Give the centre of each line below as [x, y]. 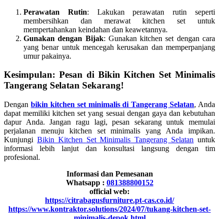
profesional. [22, 157]
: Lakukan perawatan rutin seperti [151, 12]
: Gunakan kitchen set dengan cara [159, 38]
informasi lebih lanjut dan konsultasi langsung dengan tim [109, 149]
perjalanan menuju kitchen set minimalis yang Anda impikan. [109, 131]
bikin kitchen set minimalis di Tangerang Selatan [112, 105]
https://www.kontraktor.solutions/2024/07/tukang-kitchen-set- [109, 209]
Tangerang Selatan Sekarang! [64, 86]
